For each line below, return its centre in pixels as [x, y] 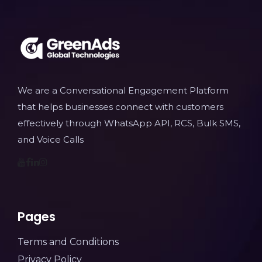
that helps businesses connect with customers [120, 107]
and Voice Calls [51, 140]
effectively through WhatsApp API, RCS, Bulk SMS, [129, 123]
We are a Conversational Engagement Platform [123, 91]
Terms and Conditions [68, 242]
